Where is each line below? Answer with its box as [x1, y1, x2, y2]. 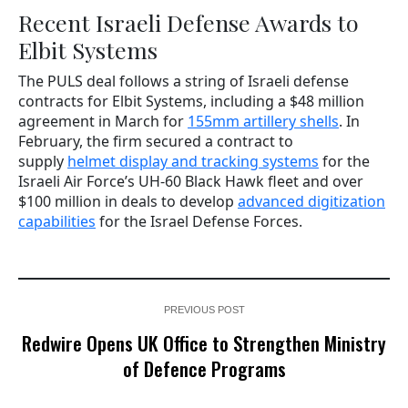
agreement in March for [18, 110, 188, 131]
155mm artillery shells [188, 110, 339, 131]
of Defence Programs [122, 353, 286, 382]
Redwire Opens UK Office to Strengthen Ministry [22, 328, 386, 357]
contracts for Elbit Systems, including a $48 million [18, 90, 364, 111]
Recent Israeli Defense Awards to [18, 6, 359, 37]
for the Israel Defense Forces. [96, 210, 302, 231]
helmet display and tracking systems [67, 150, 319, 171]
